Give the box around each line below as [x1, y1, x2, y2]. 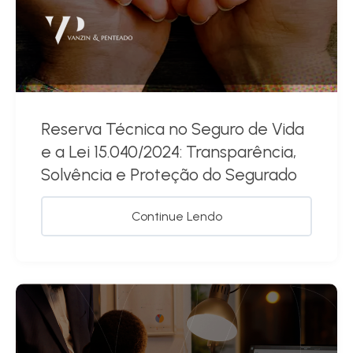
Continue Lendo [131, 208, 222, 224]
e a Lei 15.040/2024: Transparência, [41, 142, 296, 162]
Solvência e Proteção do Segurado [41, 165, 297, 185]
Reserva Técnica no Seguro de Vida [41, 119, 304, 139]
